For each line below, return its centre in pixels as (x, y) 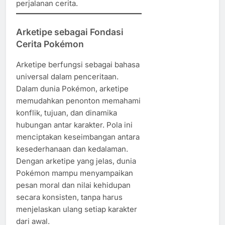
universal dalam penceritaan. (67, 77)
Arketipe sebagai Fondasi (70, 32)
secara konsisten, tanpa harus (69, 197)
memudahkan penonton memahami (78, 101)
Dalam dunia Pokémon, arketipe (72, 89)
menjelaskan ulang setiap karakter (77, 209)
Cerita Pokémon (50, 44)
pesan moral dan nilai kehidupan (73, 185)
